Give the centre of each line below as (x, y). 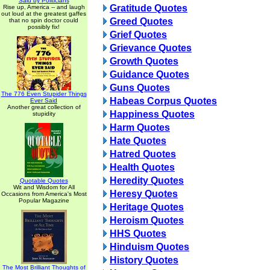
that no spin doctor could (44, 20)
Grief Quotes (138, 35)
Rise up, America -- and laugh (44, 7)
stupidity (44, 114)
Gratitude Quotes (149, 8)
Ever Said (44, 100)
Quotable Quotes (44, 181)
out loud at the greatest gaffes (44, 14)
